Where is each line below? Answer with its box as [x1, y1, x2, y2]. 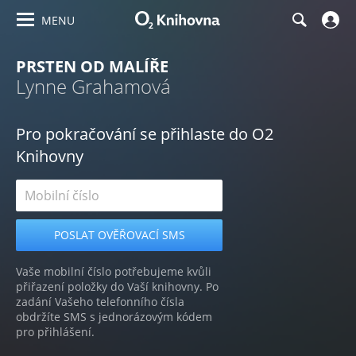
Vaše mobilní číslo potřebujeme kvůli [16, 264, 211, 279]
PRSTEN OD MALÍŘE [16, 56, 168, 77]
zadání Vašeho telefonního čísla [16, 294, 184, 309]
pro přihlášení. [16, 324, 95, 339]
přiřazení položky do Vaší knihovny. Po [16, 279, 219, 294]
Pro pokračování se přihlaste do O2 [16, 123, 273, 145]
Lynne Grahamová [16, 73, 171, 99]
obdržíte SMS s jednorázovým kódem [16, 309, 212, 324]
